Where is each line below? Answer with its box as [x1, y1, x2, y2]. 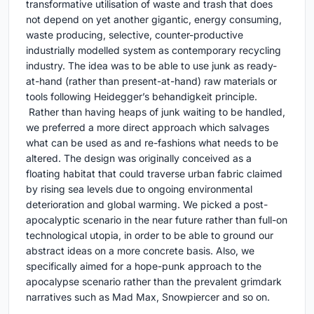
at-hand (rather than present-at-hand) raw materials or [26, 75, 277, 88]
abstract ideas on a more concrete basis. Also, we [26, 245, 254, 257]
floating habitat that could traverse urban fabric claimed [26, 168, 282, 180]
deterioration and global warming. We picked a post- [26, 198, 268, 211]
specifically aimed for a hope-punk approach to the [26, 260, 261, 273]
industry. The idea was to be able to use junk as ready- [26, 60, 277, 72]
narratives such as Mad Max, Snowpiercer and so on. [26, 291, 270, 303]
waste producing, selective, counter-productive [26, 29, 243, 41]
